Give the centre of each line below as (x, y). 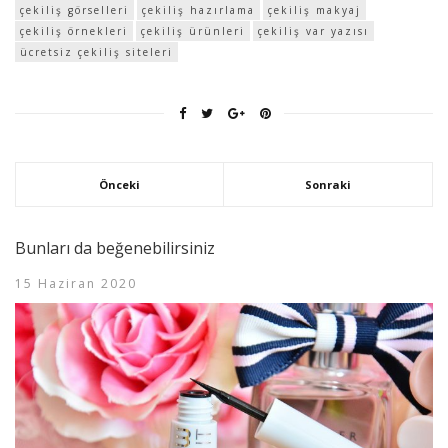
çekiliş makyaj (314, 9)
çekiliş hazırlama (198, 9)
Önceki (119, 184)
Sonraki (328, 184)
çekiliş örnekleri (74, 30)
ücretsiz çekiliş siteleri (96, 51)
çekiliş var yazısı (313, 30)
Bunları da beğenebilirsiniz (115, 247)
